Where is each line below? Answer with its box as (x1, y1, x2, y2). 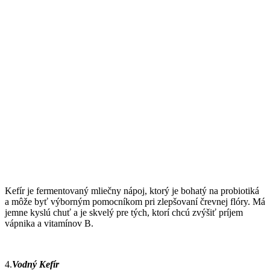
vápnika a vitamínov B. (5, 218, 93, 228)
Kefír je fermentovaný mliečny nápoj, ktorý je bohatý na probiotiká (5, 185, 259, 196)
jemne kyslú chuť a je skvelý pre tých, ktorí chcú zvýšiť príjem (5, 207, 243, 218)
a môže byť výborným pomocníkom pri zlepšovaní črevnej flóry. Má (5, 196, 265, 207)
